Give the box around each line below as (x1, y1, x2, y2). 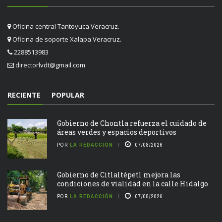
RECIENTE (7, 90, 41, 100)
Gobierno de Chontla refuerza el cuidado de (57, 118, 207, 128)
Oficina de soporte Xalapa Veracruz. (11, 34, 121, 44)
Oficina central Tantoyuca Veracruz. (11, 21, 119, 31)
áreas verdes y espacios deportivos (57, 127, 176, 137)
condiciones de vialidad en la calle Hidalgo (57, 178, 208, 188)
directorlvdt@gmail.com (15, 60, 85, 69)
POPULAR (52, 90, 84, 100)
